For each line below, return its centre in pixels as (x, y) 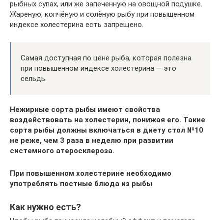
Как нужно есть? (45, 207)
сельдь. (34, 79)
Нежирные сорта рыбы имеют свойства (85, 110)
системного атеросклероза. (62, 151)
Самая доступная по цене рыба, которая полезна (106, 58)
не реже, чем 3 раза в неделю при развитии (92, 140)
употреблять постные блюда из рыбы (81, 184)
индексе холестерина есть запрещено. (77, 25)
